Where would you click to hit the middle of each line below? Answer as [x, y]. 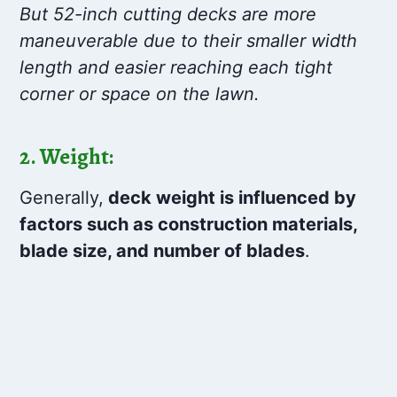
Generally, [62, 198]
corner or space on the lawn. [140, 94]
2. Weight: [67, 156]
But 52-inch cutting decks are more [168, 15]
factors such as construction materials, [189, 225]
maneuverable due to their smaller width [189, 41]
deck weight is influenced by [230, 198]
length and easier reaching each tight [176, 68]
